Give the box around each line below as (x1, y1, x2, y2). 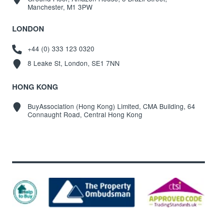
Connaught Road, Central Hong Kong (27, 109, 142, 120)
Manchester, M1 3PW (27, 2, 93, 12)
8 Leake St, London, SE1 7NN (27, 58, 120, 68)
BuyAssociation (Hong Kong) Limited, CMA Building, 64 (27, 101, 195, 111)
